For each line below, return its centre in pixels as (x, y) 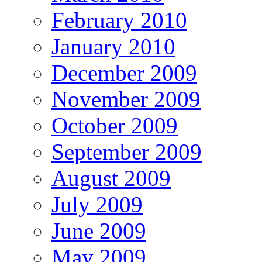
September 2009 (127, 152)
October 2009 (115, 126)
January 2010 (113, 47)
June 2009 (99, 231)
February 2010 (119, 20)
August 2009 (111, 178)
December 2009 (124, 73)
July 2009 (97, 205)
